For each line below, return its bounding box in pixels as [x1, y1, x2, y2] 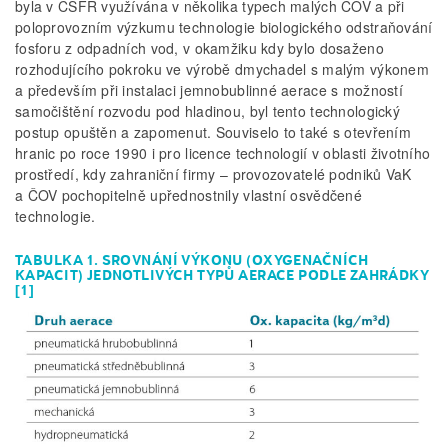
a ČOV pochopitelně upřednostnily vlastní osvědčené [15, 185, 362, 206]
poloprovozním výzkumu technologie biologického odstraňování [15, 17, 433, 38]
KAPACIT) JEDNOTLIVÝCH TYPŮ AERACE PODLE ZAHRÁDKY [15, 265, 430, 284]
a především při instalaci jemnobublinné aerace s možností [15, 80, 403, 101]
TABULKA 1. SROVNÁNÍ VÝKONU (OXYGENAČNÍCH [15, 250, 369, 269]
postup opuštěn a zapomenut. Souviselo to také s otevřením [15, 122, 411, 143]
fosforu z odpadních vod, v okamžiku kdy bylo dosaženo [15, 38, 384, 59]
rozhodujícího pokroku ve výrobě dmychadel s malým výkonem [15, 59, 429, 80]
